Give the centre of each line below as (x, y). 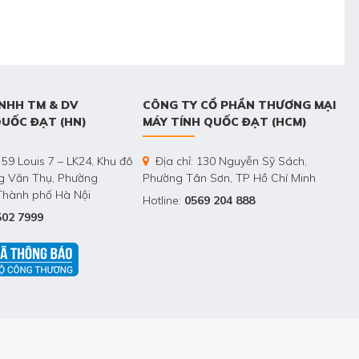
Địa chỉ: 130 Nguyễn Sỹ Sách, (230, 161)
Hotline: (163, 201)
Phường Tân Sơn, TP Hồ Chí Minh (229, 178)
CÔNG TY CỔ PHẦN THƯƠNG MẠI (239, 105)
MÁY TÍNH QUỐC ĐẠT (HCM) (225, 122)
